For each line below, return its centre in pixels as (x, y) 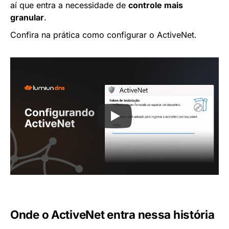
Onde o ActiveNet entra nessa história (112, 214)
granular (27, 18)
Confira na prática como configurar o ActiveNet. (104, 35)
